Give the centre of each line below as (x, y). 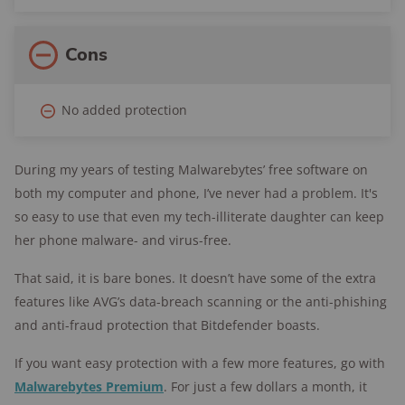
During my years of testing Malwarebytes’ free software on (191, 170)
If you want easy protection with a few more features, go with (200, 363)
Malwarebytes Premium (89, 386)
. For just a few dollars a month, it (265, 386)
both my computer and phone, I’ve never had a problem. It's (196, 193)
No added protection (124, 110)
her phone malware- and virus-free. (123, 240)
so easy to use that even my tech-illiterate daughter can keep (199, 217)
